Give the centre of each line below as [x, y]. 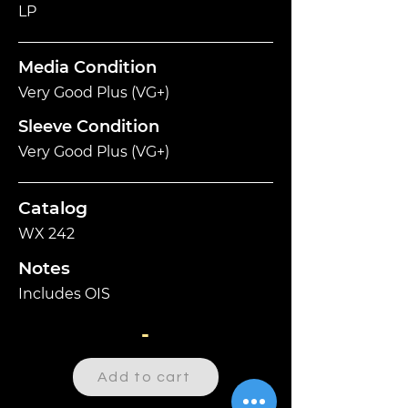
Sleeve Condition [89, 127]
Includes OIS [64, 294]
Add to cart [144, 377]
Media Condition [87, 68]
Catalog [53, 209]
